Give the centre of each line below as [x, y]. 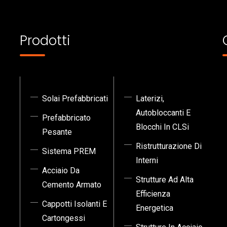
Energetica [155, 208]
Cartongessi [64, 218]
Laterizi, [150, 99]
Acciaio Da [61, 171]
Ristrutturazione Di [169, 146]
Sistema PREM [69, 151]
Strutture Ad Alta [165, 180]
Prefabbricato [66, 118]
